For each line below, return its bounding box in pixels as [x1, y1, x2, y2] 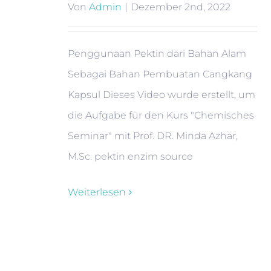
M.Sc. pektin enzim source [68, 151, 193, 162]
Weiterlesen [68, 186, 126, 198]
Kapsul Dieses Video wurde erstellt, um [68, 89, 255, 100]
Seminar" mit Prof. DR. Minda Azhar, [68, 130, 238, 142]
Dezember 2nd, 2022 [131, 1, 230, 13]
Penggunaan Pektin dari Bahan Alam [68, 48, 246, 59]
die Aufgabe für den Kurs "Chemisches [68, 109, 254, 121]
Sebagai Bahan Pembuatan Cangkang [68, 68, 252, 80]
